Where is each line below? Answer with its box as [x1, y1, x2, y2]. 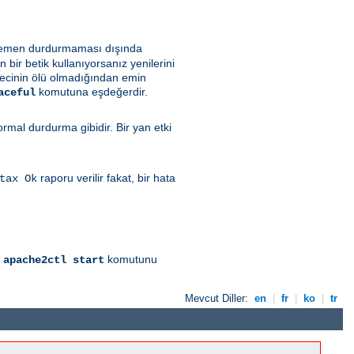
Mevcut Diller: [185, 292, 252, 305]
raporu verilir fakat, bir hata [37, 171, 175, 185]
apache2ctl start [3, 254, 104, 267]
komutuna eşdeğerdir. [36, 85, 148, 99]
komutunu [104, 253, 157, 266]
